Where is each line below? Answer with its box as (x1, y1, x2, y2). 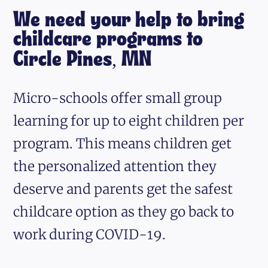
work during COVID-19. (13, 226, 166, 243)
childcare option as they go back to (13, 203, 234, 220)
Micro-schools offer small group (13, 89, 223, 106)
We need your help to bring (13, 10, 245, 30)
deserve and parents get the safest (13, 180, 233, 197)
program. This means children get (13, 135, 232, 152)
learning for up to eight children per (13, 112, 245, 129)
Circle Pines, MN (13, 50, 152, 69)
